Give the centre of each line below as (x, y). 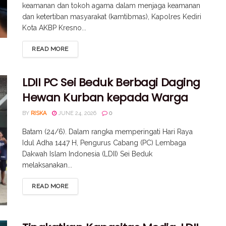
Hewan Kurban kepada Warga (105, 98)
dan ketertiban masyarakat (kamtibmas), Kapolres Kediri (112, 17)
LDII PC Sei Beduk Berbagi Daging (111, 83)
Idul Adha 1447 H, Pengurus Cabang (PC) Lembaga (104, 143)
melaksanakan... (47, 165)
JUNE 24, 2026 (76, 114)
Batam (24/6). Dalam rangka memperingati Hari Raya (107, 132)
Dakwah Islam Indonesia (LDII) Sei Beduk (87, 154)
